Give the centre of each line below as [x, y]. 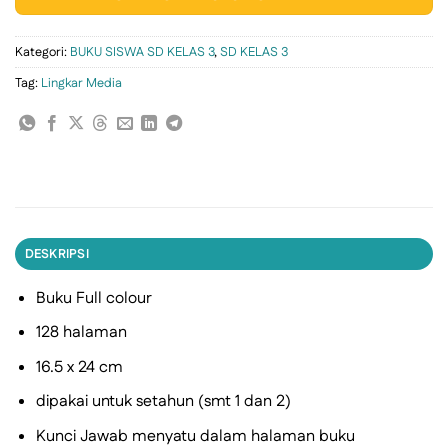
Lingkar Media [81, 82]
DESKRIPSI [56, 253]
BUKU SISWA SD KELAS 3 [142, 51]
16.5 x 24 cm [79, 367]
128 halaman [81, 333]
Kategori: [42, 51]
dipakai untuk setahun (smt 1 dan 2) [163, 402]
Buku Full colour [93, 298]
